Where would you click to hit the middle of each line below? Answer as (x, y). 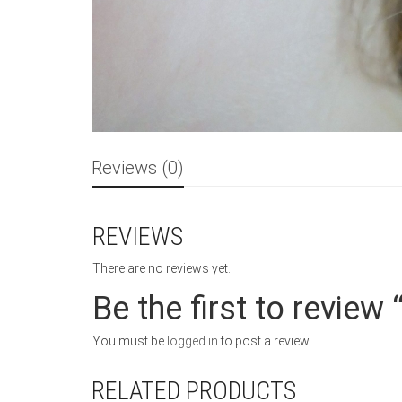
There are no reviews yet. (162, 268)
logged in (192, 341)
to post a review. (265, 341)
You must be (130, 341)
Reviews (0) (138, 167)
